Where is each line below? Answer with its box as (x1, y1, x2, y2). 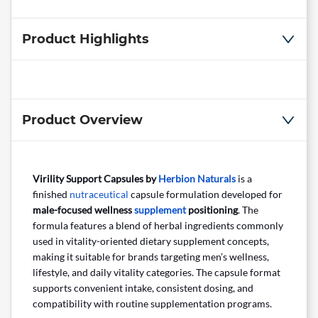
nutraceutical (70, 188, 128, 201)
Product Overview (22, 112, 143, 128)
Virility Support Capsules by (33, 172, 158, 185)
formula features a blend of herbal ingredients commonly (33, 219, 283, 232)
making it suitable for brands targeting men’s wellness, (33, 251, 269, 263)
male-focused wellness (33, 204, 134, 216)
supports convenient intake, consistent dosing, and (33, 282, 253, 295)
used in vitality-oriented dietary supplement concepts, (33, 235, 269, 248)
